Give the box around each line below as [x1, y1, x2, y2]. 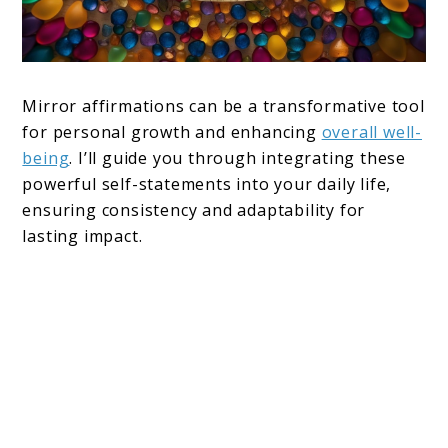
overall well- [321, 120, 423, 143]
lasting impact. [22, 224, 143, 247]
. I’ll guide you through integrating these [69, 146, 407, 169]
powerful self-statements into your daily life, [22, 172, 392, 195]
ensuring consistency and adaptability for [22, 198, 366, 221]
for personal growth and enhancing [22, 120, 322, 143]
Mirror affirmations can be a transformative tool [22, 94, 425, 117]
